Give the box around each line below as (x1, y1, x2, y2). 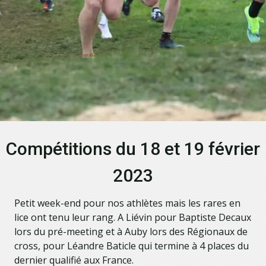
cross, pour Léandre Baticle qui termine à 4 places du (14, 239, 249, 252)
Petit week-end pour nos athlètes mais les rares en (14, 197, 240, 210)
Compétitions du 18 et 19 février (6, 138, 260, 159)
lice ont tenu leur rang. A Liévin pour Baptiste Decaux (14, 211, 251, 224)
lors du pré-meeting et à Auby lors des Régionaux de (14, 225, 248, 238)
